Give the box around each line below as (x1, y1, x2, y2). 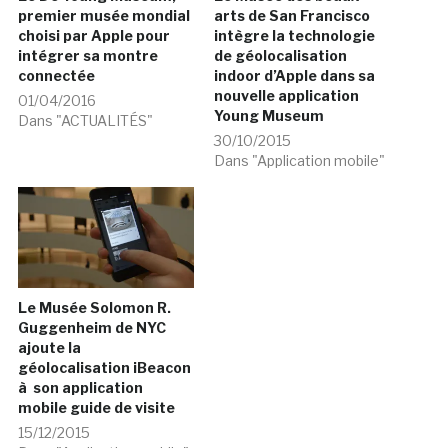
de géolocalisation (214, 46, 347, 64)
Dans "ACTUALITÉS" (17, 111, 153, 129)
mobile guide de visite (17, 398, 175, 416)
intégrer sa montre (17, 46, 158, 64)
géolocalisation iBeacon (17, 358, 191, 376)
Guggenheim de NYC (17, 318, 166, 336)
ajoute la (17, 338, 81, 356)
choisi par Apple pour (17, 26, 170, 44)
